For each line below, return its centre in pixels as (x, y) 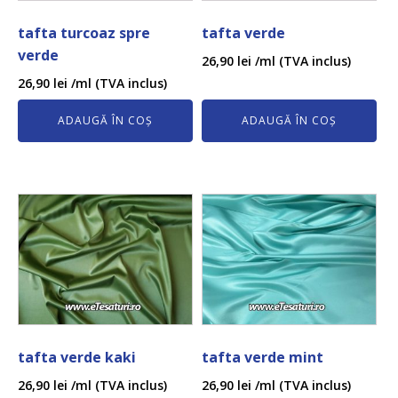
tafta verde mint (262, 357)
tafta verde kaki (77, 357)
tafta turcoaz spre (84, 33)
